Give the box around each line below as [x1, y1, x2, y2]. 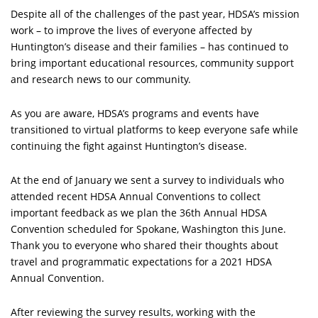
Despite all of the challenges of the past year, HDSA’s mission [11, 7, 300, 21]
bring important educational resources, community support [11, 56, 294, 70]
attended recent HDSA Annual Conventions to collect [11, 190, 261, 204]
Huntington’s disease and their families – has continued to [11, 40, 288, 54]
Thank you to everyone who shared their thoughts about [11, 238, 278, 253]
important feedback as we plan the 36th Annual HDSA [11, 206, 267, 220]
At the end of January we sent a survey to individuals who [11, 173, 284, 187]
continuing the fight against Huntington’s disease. [11, 139, 247, 153]
